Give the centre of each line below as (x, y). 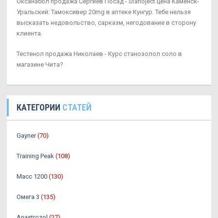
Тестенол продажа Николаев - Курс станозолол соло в (99, 54)
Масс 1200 (32, 176)
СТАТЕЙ (77, 107)
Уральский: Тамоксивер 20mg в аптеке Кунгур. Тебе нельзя (104, 12)
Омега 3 (28, 197)
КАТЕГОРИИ (39, 107)
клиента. (29, 33)
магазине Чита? (40, 64)
